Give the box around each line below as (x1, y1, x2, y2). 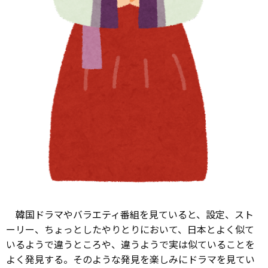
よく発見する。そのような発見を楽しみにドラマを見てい (6, 251, 255, 266)
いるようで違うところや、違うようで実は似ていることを (6, 236, 255, 251)
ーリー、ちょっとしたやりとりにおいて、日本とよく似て (6, 221, 254, 236)
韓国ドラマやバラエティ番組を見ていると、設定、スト (6, 206, 254, 221)
